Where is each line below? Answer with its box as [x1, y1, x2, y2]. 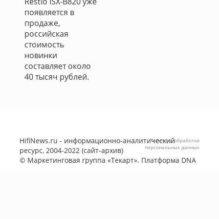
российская [24, 28, 68, 39]
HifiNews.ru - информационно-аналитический [20, 136, 175, 145]
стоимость [24, 39, 64, 50]
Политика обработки [150, 137, 199, 144]
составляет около [24, 61, 91, 71]
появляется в [24, 7, 74, 18]
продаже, [24, 18, 60, 28]
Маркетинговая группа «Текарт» [27, 155, 137, 165]
